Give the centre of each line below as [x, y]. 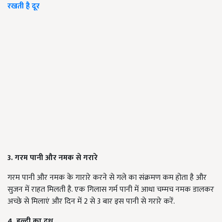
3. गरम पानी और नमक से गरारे [53, 158]
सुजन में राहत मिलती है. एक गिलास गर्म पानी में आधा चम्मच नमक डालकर [111, 190]
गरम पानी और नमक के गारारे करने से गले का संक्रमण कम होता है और [107, 178]
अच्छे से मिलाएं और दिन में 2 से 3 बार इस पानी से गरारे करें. [91, 202]
